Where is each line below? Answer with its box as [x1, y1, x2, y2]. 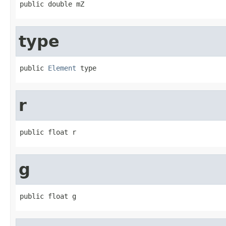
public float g [20, 192, 76, 200]
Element [48, 64, 76, 72]
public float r [20, 128, 76, 136]
